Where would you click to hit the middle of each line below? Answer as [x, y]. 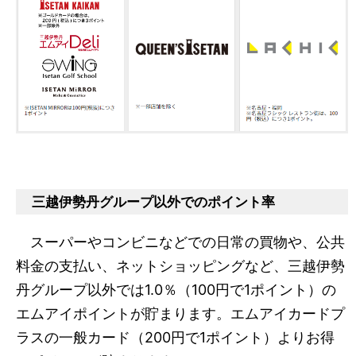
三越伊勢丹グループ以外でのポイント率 [153, 201]
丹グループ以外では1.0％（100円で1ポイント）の [176, 289]
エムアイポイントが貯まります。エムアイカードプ [180, 313]
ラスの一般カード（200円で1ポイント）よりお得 [175, 337]
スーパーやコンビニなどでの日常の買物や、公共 [180, 242]
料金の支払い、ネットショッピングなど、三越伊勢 [180, 265]
